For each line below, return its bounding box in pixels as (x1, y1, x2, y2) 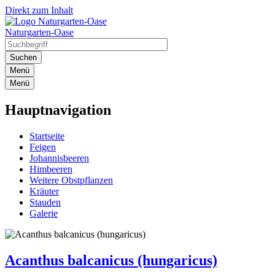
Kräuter (29, 185, 59, 196)
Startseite (29, 130, 64, 141)
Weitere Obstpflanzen (29, 174, 113, 185)
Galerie (29, 207, 58, 219)
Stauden (29, 196, 61, 207)
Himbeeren (29, 163, 72, 174)
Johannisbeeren (29, 152, 89, 163)
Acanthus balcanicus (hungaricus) (5, 252, 217, 268)
